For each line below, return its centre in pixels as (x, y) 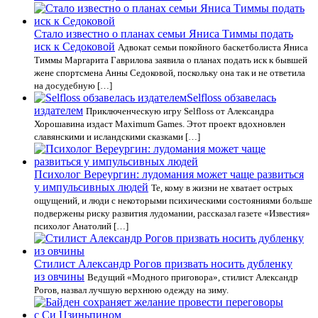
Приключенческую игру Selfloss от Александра (180, 111)
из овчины (59, 276)
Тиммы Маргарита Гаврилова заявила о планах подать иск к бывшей (171, 60)
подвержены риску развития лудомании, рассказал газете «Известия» (172, 213)
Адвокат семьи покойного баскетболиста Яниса (213, 47)
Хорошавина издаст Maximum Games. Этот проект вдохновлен (160, 124)
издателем (59, 110)
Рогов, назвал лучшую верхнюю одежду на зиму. (131, 290)
